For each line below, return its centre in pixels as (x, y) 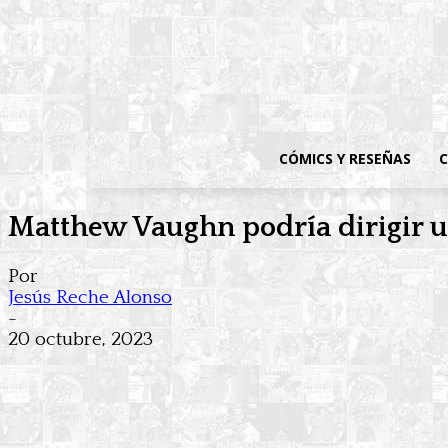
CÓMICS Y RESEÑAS (345, 158)
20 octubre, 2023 (80, 340)
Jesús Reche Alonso (90, 298)
